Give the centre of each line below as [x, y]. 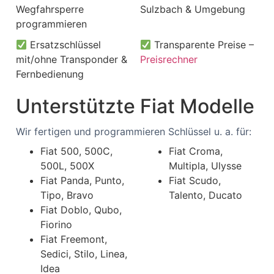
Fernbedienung [50, 74]
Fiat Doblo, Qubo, [81, 210]
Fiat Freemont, [74, 239]
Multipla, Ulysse [205, 166]
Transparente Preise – [203, 45]
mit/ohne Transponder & [72, 59]
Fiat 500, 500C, [76, 151]
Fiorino [56, 224]
